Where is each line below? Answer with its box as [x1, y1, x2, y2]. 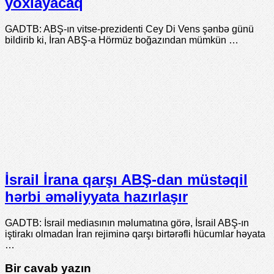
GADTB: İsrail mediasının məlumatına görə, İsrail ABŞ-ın [5, 217, 249, 228]
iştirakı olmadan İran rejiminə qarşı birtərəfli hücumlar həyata [5, 228, 265, 239]
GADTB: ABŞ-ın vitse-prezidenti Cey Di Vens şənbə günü [5, 23, 254, 34]
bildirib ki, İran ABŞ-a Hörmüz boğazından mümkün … [5, 34, 239, 45]
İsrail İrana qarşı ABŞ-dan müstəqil [5, 171, 248, 188]
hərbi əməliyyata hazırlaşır [5, 188, 188, 205]
